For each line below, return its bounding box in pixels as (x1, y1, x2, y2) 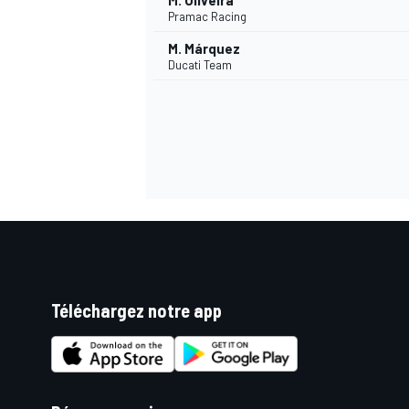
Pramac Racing (168, 9, 246, 25)
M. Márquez (168, 40, 240, 58)
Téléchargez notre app (51, 299, 222, 322)
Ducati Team (168, 58, 232, 73)
